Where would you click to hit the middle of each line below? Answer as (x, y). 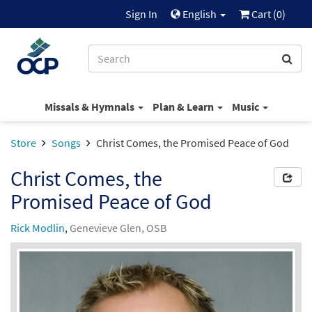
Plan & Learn (184, 106)
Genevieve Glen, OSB (118, 228)
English (200, 14)
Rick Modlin (38, 228)
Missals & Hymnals (90, 106)
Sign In (141, 14)
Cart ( (263, 14)
